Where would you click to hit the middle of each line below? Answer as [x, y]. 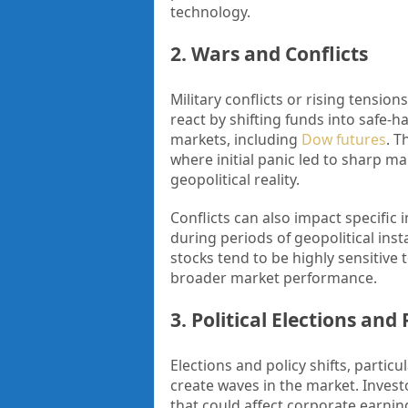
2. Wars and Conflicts [269, 54]
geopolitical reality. [235, 180]
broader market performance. [273, 278]
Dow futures [343, 140]
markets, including [235, 140]
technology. [210, 12]
